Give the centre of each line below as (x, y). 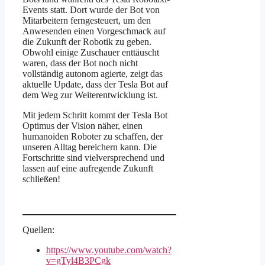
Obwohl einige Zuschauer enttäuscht (91, 52)
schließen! (41, 179)
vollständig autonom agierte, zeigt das (93, 73)
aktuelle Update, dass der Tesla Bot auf (95, 84)
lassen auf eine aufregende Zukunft (88, 168)
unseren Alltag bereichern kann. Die (90, 147)
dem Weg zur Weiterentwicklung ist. (90, 95)
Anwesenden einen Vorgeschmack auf (94, 31)
